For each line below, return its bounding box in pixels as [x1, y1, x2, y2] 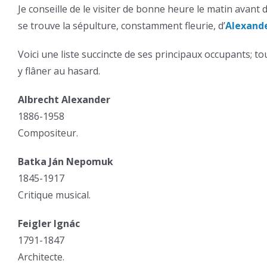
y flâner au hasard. [18, 64, 100, 77]
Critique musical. [18, 188, 91, 201]
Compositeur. [18, 126, 78, 139]
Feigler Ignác [18, 217, 80, 230]
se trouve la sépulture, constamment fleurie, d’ [18, 19, 225, 32]
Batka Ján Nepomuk [18, 155, 113, 168]
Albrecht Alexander [18, 93, 110, 106]
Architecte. [18, 250, 64, 263]
